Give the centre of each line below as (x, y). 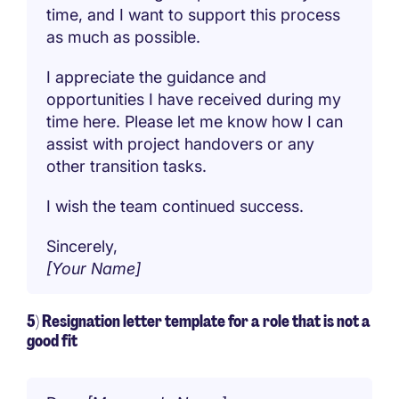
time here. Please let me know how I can (195, 121)
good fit (52, 341)
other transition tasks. (127, 166)
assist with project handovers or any (181, 143)
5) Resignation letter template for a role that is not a (199, 321)
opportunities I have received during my (194, 99)
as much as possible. (124, 37)
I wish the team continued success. (175, 206)
